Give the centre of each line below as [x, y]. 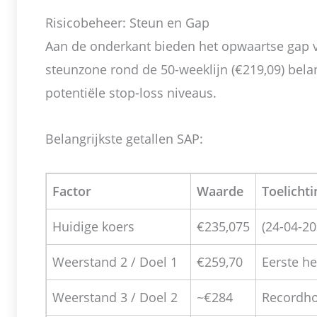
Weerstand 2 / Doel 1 [115, 262]
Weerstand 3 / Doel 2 [115, 298]
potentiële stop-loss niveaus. [131, 93]
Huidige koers [93, 227]
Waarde [220, 191]
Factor [72, 191]
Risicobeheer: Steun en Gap [127, 23]
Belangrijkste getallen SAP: [124, 138]
